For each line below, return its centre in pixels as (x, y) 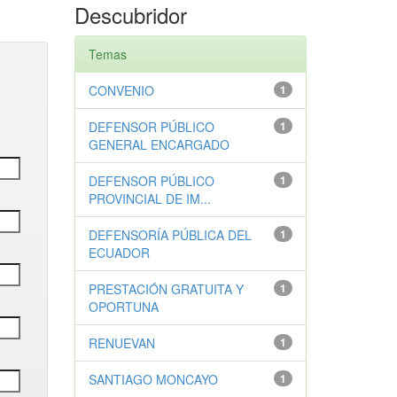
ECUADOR (119, 253)
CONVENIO (121, 90)
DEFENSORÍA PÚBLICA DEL (170, 235)
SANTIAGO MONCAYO (153, 379)
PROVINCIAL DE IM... (149, 198)
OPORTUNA (123, 307)
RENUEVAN (121, 343)
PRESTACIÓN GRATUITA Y (166, 289)
